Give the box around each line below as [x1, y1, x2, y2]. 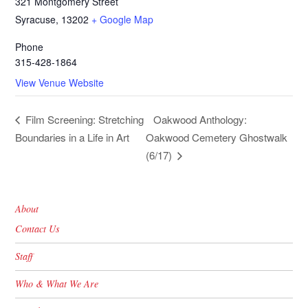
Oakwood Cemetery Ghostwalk [146, 130, 288, 145]
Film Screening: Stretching [23, 112, 144, 127]
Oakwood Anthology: [153, 112, 247, 127]
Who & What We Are [15, 277, 99, 291]
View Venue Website [15, 76, 104, 90]
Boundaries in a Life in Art [15, 130, 130, 145]
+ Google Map [91, 12, 154, 27]
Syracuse [15, 12, 56, 27]
